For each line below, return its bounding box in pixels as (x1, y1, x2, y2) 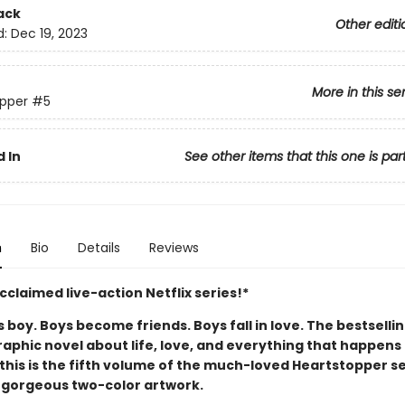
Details (77, 239, 120, 257)
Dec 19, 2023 (10, 24, 88, 43)
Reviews (148, 239, 199, 257)
